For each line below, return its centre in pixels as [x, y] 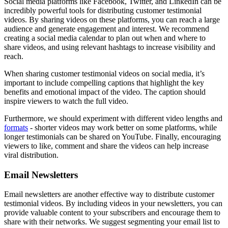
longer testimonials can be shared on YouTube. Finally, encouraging [112, 137]
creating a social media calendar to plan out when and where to [105, 38]
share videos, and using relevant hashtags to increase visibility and [110, 47]
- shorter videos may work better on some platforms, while [122, 127]
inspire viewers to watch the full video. [66, 101]
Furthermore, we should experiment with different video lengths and [113, 118]
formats [16, 127]
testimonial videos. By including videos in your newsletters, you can [113, 204]
